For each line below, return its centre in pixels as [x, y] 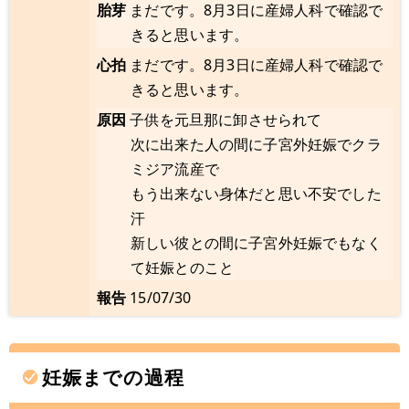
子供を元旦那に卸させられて [226, 120]
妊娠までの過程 [113, 378]
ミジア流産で [175, 169]
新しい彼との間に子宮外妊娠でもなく [256, 243]
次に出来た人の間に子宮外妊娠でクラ [256, 145]
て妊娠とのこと [183, 268]
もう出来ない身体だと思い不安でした [256, 194]
